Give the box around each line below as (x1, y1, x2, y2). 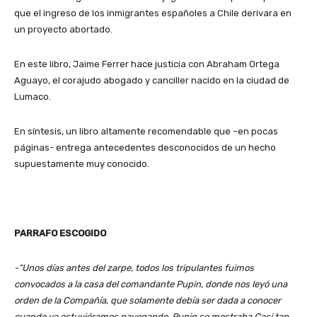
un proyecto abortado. (14, 23, 113, 35)
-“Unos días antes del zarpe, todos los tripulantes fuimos (14, 262, 254, 273)
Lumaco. (14, 91, 51, 102)
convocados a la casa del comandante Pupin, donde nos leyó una (14, 278, 287, 289)
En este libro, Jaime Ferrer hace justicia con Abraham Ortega (14, 58, 279, 69)
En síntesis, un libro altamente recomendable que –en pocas (14, 125, 278, 137)
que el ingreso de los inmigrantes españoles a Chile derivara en (14, 7, 292, 18)
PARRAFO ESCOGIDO (14, 227, 106, 238)
